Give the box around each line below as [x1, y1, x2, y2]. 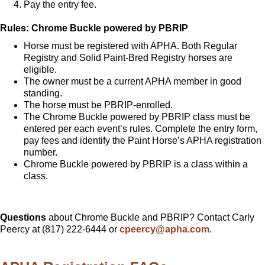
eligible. [24, 64, 57, 75]
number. [24, 147, 57, 157]
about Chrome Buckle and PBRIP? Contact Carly [46, 212, 254, 222]
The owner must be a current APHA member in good [24, 76, 241, 86]
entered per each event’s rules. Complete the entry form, [24, 123, 257, 134]
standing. [24, 88, 62, 98]
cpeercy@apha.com [119, 224, 209, 234]
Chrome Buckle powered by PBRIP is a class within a [24, 159, 248, 169]
